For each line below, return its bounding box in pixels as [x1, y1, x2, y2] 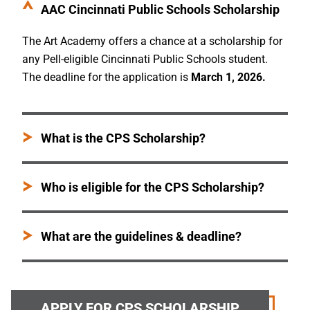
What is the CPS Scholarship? [41, 131, 206, 146]
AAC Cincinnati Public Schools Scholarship [41, 1, 280, 17]
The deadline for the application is [22, 70, 191, 84]
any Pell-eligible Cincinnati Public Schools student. [22, 52, 268, 66]
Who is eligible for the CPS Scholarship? [41, 180, 265, 195]
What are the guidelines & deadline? [41, 229, 242, 244]
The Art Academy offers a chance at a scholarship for [22, 34, 282, 48]
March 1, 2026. [191, 70, 268, 84]
